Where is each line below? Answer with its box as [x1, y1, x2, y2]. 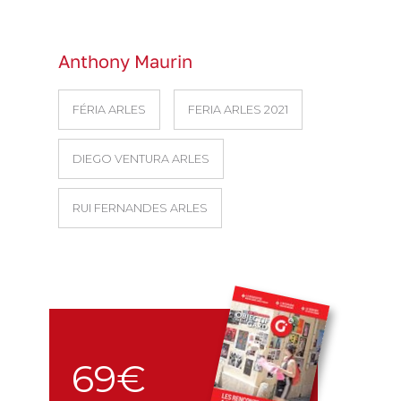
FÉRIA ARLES [73, 102, 146, 116]
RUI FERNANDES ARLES [73, 200, 208, 215]
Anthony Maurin [58, 50, 192, 72]
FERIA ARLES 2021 [188, 102, 288, 116]
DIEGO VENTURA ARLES [73, 151, 209, 166]
